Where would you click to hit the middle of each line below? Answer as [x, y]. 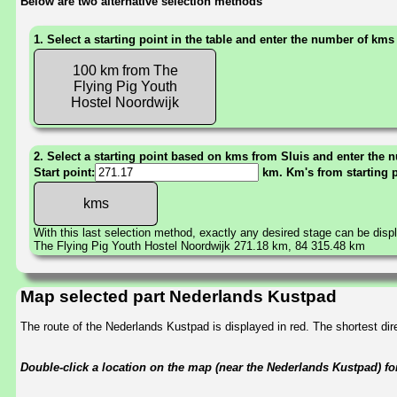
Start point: [64, 173]
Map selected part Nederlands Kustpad [179, 296]
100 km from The [125, 71]
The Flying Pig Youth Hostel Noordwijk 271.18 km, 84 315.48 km [199, 246]
